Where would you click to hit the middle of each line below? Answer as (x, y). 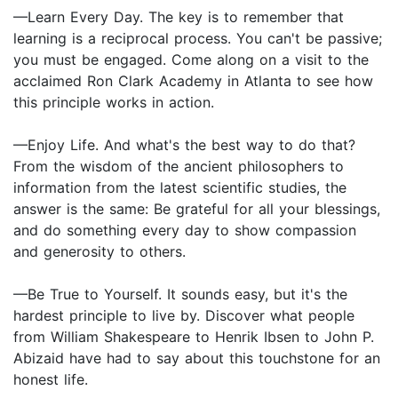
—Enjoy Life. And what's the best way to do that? (184, 145)
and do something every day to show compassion (185, 231)
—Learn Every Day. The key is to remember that (179, 17)
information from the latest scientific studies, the (180, 188)
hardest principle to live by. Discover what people (184, 316)
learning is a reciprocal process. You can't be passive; (198, 39)
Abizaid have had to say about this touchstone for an (197, 358)
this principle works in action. (114, 103)
